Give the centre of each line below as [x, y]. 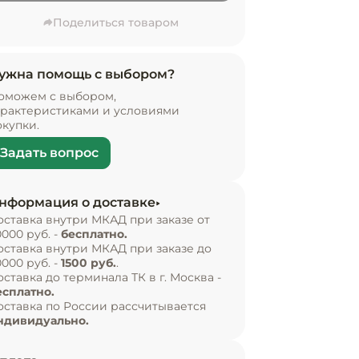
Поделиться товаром [115, 22]
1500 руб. [89, 263]
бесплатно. [94, 234]
